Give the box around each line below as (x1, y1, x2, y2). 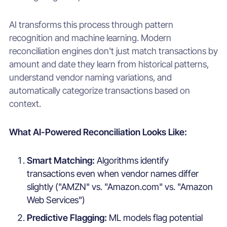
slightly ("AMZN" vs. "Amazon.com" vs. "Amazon (27, 181, 213, 192)
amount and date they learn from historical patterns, (9, 58, 209, 69)
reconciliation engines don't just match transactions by (9, 45, 218, 56)
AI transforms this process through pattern (9, 19, 173, 30)
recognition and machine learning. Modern (9, 32, 171, 43)
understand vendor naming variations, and (9, 71, 172, 83)
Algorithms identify (97, 155, 169, 166)
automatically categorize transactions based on (9, 85, 190, 96)
